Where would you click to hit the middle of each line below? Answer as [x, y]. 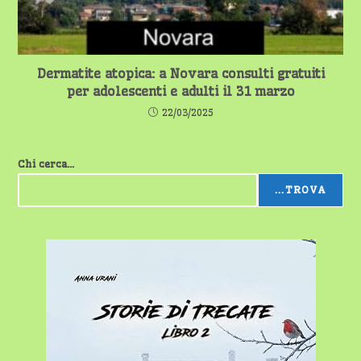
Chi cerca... [46, 164]
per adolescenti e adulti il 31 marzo [180, 91]
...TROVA [300, 190]
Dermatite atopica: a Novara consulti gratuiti [180, 74]
